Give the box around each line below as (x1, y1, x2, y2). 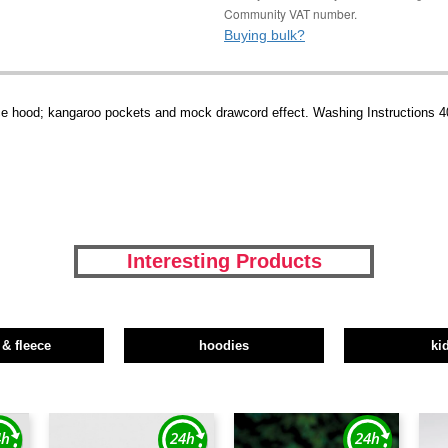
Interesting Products (126, 250, 322, 273)
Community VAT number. (224, 5, 357, 22)
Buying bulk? (224, 27, 305, 43)
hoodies (198, 338, 249, 354)
